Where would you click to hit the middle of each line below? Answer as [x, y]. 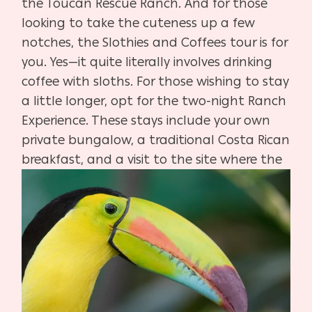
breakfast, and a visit [88, 159]
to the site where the [218, 159]
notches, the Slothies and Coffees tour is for [155, 42]
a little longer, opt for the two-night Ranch [154, 101]
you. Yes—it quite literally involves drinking [147, 62]
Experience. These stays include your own [146, 120]
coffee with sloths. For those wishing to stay [156, 81]
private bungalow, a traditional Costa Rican [156, 140]
